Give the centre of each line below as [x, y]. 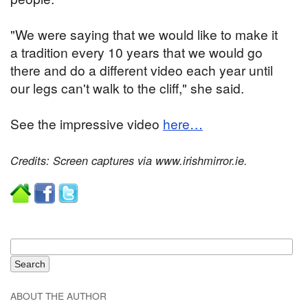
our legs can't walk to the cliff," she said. [127, 87]
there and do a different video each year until [142, 69]
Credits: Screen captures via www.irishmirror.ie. [129, 160]
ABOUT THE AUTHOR [58, 295]
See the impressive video [87, 123]
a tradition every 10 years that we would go [136, 52]
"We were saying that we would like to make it [144, 34]
